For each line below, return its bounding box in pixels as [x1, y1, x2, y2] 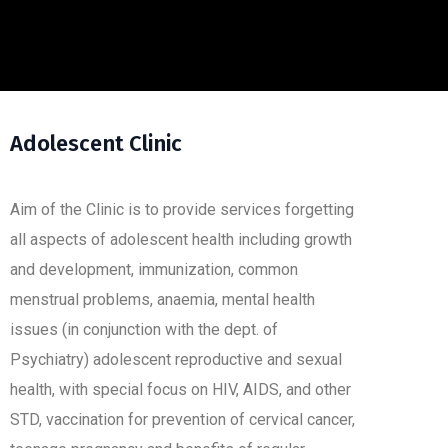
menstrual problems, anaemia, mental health [10, 290, 315, 309]
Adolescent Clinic [10, 130, 182, 157]
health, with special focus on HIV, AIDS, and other [10, 380, 351, 399]
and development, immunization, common [10, 260, 298, 279]
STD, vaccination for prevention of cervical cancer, [10, 410, 355, 429]
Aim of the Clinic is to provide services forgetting [10, 200, 354, 219]
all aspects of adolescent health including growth [10, 230, 352, 249]
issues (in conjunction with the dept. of [10, 320, 278, 339]
